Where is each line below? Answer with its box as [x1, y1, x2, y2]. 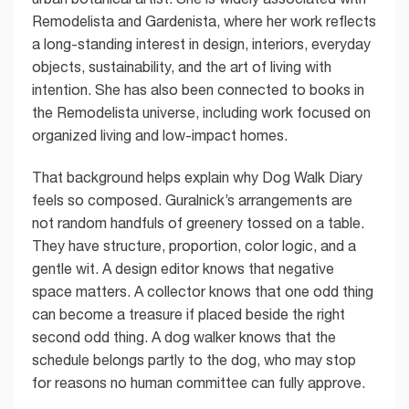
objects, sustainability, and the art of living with [32, 58, 331, 75]
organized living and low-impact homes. [32, 126, 288, 143]
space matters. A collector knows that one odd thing [32, 282, 373, 299]
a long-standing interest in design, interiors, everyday [32, 35, 371, 52]
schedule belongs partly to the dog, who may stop [32, 351, 356, 368]
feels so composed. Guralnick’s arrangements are [32, 191, 352, 208]
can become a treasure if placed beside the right [32, 305, 345, 322]
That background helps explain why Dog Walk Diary [32, 168, 362, 185]
